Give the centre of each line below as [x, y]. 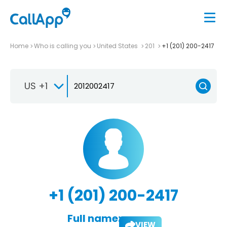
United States [118, 46]
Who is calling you [63, 46]
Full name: [94, 218]
